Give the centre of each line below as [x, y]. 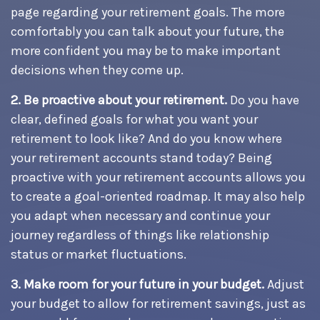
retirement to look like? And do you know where [146, 139]
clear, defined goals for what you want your [134, 119]
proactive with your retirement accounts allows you [158, 177]
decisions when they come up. [97, 70]
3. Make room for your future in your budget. [137, 284]
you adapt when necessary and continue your [140, 216]
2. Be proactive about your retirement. [119, 100]
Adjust [284, 284]
